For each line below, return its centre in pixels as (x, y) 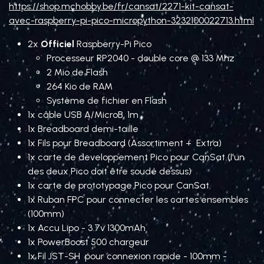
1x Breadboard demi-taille (83, 129)
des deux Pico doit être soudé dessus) (110, 171)
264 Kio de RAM (80, 86)
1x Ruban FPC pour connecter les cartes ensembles (138, 199)
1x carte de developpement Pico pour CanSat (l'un (136, 157)
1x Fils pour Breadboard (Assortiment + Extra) (125, 143)
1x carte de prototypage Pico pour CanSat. (119, 185)
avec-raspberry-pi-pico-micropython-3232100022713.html (131, 20)
